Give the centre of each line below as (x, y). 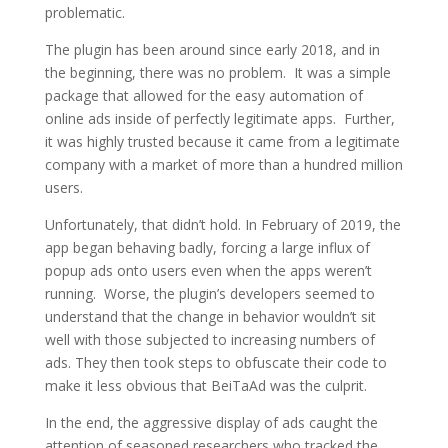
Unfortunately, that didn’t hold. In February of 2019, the (222, 224)
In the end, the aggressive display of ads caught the (211, 422)
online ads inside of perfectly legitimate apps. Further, (219, 118)
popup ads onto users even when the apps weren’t (208, 270)
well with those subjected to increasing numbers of (209, 339)
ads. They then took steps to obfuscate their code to (215, 362)
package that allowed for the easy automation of (203, 95)
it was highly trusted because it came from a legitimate (222, 141)
